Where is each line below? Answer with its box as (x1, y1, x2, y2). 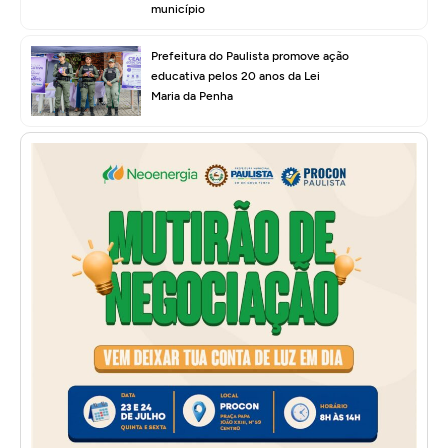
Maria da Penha (151, 88, 233, 103)
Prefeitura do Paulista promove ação (151, 48, 349, 63)
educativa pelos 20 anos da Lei (151, 68, 320, 83)
